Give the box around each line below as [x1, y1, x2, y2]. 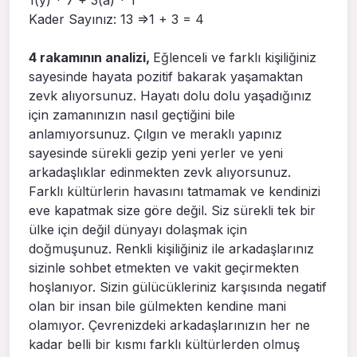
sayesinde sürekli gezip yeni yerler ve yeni [29, 144, 283, 161]
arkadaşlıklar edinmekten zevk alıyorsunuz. [29, 163, 291, 180]
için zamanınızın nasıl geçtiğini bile [29, 106, 235, 123]
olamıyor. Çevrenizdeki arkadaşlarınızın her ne [29, 316, 310, 333]
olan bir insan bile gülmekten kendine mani [29, 297, 286, 314]
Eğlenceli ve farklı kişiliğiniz [153, 49, 316, 65]
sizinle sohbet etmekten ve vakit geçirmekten [29, 259, 299, 276]
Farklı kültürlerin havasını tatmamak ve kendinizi [29, 182, 320, 199]
